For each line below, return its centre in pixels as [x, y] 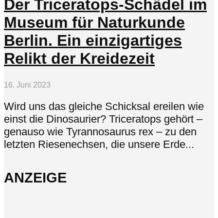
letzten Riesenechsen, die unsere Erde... [99, 145]
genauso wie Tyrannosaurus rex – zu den [100, 132]
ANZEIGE [35, 177]
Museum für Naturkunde [94, 23]
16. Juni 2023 [27, 85]
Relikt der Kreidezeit [79, 59]
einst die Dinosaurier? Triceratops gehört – [103, 119]
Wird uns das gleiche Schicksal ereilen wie [104, 107]
